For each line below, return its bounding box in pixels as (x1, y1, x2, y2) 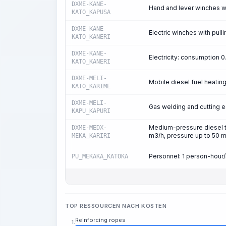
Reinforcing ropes (75, 216, 126, 223)
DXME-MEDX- (72, 124, 107, 131)
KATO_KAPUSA (72, 9, 110, 16)
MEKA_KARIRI (72, 132, 110, 139)
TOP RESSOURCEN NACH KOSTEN (65, 202, 167, 209)
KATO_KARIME (72, 83, 110, 90)
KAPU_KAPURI (72, 107, 110, 115)
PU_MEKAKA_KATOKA (72, 153, 128, 160)
